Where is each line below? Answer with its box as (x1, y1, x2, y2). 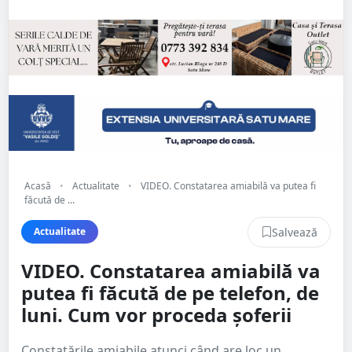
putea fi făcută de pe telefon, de (21, 279, 319, 306)
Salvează (272, 224, 317, 240)
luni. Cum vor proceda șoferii (21, 301, 291, 328)
